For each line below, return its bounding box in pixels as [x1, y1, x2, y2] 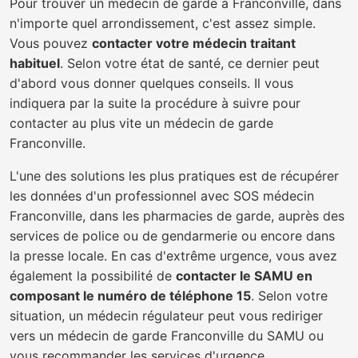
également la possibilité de [10, 268, 176, 284]
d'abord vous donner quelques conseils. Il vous [10, 75, 293, 91]
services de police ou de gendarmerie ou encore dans [10, 228, 335, 244]
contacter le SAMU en [176, 268, 312, 284]
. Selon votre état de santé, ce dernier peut [60, 55, 320, 71]
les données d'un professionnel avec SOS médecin [10, 188, 314, 204]
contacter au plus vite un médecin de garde [10, 115, 273, 131]
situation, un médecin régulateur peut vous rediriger [10, 308, 323, 324]
